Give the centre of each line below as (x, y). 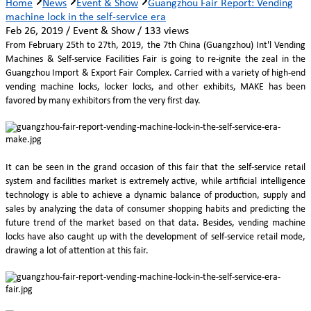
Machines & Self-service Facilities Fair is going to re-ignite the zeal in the (155, 59)
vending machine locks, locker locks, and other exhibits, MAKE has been (155, 87)
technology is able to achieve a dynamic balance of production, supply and (155, 195)
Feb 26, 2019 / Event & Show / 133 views (97, 31)
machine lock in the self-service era (86, 17)
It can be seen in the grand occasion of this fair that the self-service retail (155, 167)
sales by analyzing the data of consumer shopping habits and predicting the (155, 209)
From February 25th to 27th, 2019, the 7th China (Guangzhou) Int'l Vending (155, 45)
